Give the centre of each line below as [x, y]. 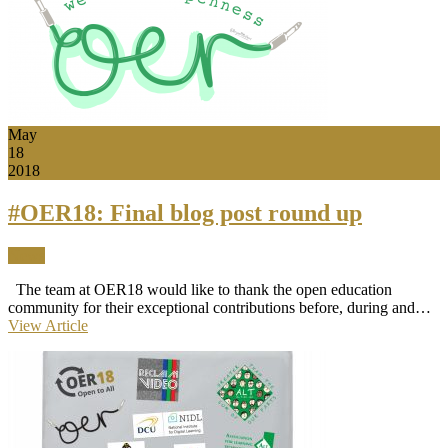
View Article [48, 325]
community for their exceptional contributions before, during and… [219, 307]
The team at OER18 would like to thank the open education [200, 289]
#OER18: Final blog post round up [185, 212]
